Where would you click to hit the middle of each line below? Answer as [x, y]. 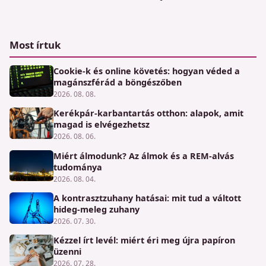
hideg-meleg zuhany [96, 209]
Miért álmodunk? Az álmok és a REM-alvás [143, 156]
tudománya [77, 167]
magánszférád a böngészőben [117, 82]
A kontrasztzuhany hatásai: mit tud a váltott [147, 198]
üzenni [67, 252]
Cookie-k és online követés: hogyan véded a [146, 71]
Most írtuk [35, 45]
